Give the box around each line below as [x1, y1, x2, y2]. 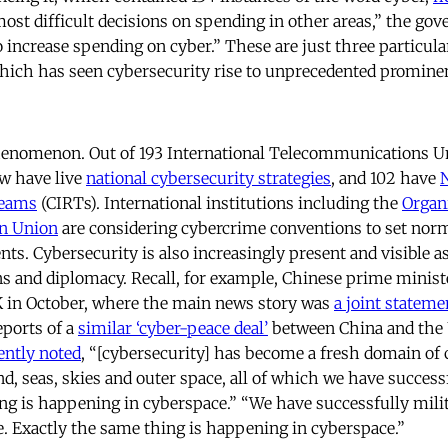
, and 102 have [331, 168, 440, 189]
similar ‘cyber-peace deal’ [78, 318, 268, 339]
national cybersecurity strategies [86, 168, 331, 189]
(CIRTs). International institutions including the [37, 193, 402, 214]
